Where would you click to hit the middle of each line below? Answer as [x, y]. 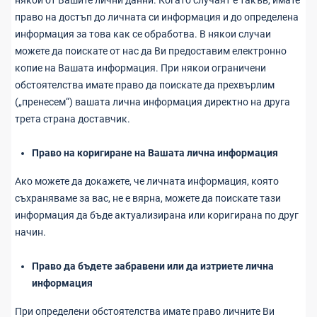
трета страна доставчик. [73, 119]
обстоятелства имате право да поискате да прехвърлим [145, 85]
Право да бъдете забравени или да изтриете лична [153, 266]
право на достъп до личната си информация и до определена [157, 17]
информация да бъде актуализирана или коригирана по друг [157, 215]
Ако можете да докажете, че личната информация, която [147, 181]
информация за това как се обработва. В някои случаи [143, 34]
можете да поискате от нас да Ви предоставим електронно [151, 51]
